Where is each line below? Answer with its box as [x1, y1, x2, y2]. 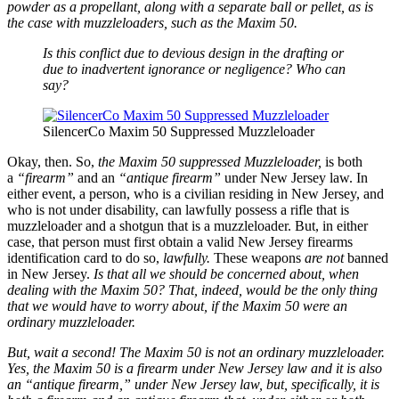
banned [347, 249, 388, 265]
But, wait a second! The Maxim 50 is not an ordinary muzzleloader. [7, 344, 385, 360]
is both [322, 153, 362, 169]
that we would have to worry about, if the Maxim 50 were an [7, 297, 347, 313]
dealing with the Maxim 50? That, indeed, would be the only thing [7, 281, 378, 297]
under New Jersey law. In [221, 169, 368, 185]
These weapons [210, 249, 305, 265]
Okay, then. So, [7, 153, 98, 169]
